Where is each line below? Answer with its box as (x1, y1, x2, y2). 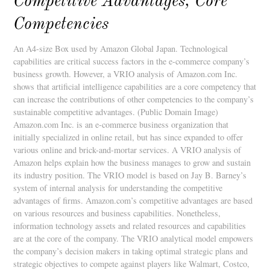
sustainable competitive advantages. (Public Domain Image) (13, 106, 219, 118)
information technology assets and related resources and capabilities (13, 220, 246, 232)
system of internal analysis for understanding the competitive (13, 182, 223, 194)
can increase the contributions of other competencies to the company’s (13, 93, 254, 105)
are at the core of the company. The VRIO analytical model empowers (13, 233, 254, 245)
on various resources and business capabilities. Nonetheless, (13, 207, 221, 219)
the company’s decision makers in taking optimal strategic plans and (13, 245, 248, 257)
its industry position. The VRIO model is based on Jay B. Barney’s (13, 169, 247, 181)
